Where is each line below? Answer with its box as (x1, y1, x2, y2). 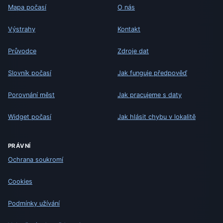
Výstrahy (8, 25, 35, 33)
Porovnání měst (8, 91, 55, 99)
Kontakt (117, 25, 140, 33)
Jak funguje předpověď (117, 69, 187, 77)
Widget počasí (8, 112, 51, 120)
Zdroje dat (117, 47, 149, 55)
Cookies (8, 177, 32, 185)
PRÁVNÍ (8, 142, 31, 149)
